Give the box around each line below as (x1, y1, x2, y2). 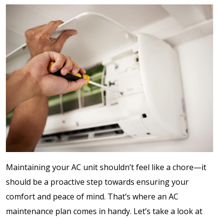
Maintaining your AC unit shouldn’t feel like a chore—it (6, 161, 206, 173)
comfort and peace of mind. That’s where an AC (6, 191, 178, 202)
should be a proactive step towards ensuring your (6, 176, 189, 187)
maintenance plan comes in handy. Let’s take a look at (6, 205, 202, 217)
